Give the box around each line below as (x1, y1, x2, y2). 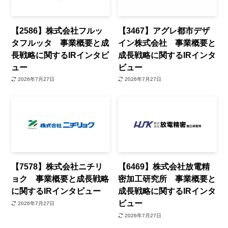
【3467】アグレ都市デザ (118, 25, 210, 35)
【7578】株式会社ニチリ (11, 162, 103, 172)
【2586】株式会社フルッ (11, 25, 103, 35)
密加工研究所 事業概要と (118, 174, 216, 184)
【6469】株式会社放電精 (118, 162, 210, 172)
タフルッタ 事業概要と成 (11, 38, 109, 47)
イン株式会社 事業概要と (118, 38, 216, 47)
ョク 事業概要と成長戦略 (11, 174, 109, 184)
